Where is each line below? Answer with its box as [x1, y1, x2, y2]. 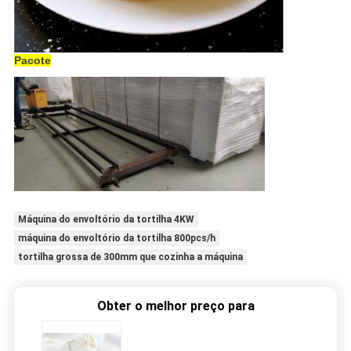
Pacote [13, 54, 51, 67]
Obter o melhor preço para [96, 298, 255, 313]
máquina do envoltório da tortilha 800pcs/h [17, 232, 215, 244]
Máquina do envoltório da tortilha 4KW [17, 213, 194, 225]
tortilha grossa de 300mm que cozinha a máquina [17, 251, 243, 262]
